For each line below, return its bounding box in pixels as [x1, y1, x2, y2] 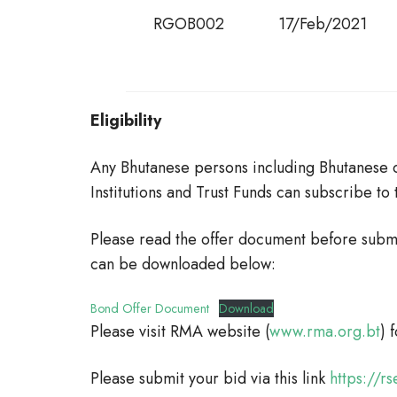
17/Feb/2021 [278, 12, 367, 35]
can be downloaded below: [90, 253, 276, 276]
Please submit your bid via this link [90, 367, 330, 390]
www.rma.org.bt [269, 320, 380, 343]
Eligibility [90, 109, 161, 132]
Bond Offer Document [90, 300, 209, 317]
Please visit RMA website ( [90, 320, 269, 343]
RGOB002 [153, 12, 224, 35]
